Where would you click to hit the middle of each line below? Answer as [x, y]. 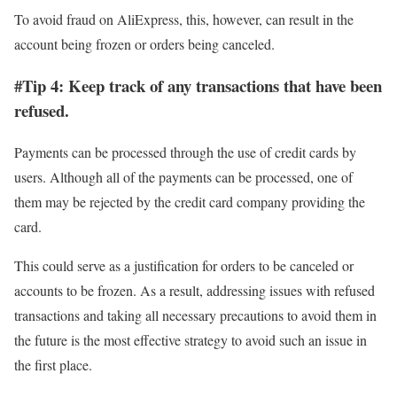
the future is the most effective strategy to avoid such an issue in [191, 339]
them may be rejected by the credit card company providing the [190, 201]
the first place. [55, 364]
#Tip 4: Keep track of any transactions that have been [198, 85]
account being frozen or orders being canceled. [144, 44]
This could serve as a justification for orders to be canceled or [184, 265]
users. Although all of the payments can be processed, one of [183, 176]
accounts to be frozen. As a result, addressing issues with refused [195, 290]
